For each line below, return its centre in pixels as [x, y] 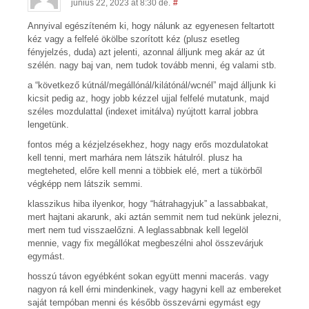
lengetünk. [48, 124]
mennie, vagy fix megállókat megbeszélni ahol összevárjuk [146, 243]
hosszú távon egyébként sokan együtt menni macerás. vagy [148, 276]
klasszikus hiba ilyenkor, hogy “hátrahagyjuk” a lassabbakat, [148, 203]
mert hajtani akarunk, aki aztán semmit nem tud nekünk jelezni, [154, 217]
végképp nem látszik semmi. [85, 183]
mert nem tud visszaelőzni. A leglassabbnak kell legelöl [138, 230]
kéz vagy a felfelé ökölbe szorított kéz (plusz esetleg [133, 39]
